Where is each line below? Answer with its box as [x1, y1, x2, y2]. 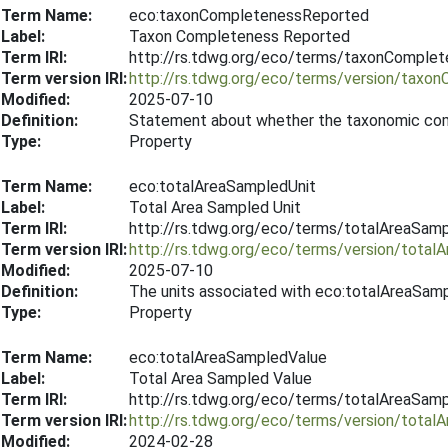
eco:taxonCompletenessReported [129, 6, 369, 25]
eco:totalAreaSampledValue [129, 348, 327, 367]
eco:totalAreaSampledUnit [129, 177, 316, 196]
